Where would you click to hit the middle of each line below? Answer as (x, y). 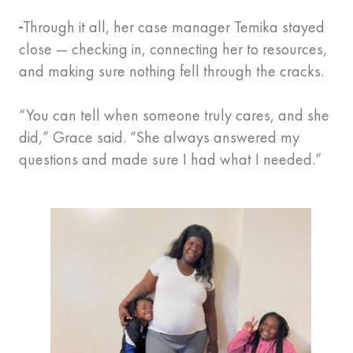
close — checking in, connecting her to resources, (173, 49)
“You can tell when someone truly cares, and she (174, 115)
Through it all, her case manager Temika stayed (174, 27)
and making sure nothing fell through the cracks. (173, 71)
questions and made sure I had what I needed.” (172, 160)
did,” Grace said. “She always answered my (159, 137)
